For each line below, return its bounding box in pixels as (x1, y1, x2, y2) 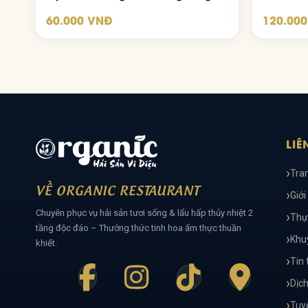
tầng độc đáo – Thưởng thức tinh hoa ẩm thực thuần (36, 223, 241, 233)
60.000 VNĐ (46, 12, 112, 27)
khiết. (36, 238, 57, 248)
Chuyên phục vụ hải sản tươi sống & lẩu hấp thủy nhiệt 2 (36, 208, 253, 218)
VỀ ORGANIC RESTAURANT (36, 180, 199, 198)
